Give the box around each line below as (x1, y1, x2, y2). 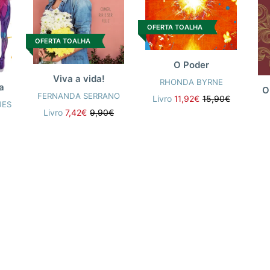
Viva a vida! (52, 74, 105, 85)
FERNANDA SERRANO (37, 91, 121, 101)
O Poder (173, 60, 209, 71)
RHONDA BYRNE (159, 77, 223, 87)
